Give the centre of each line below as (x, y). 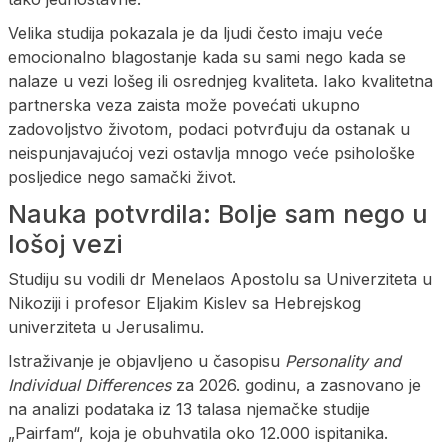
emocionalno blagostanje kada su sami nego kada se (207, 56)
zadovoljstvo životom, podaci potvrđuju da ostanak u (209, 128)
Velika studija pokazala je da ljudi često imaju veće (195, 32)
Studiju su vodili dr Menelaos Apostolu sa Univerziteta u (220, 278)
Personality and (343, 360)
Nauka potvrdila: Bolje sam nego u (218, 213)
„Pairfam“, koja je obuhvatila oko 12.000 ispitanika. (198, 432)
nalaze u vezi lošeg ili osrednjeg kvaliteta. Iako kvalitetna (220, 80)
